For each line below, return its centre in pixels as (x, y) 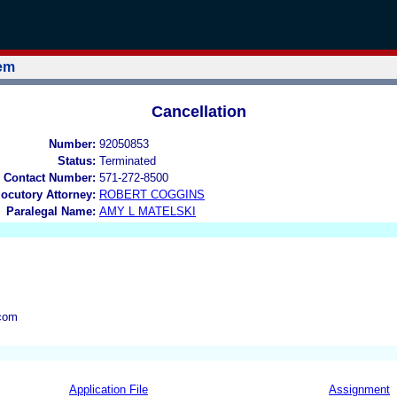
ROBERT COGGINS (152, 194)
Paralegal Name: (51, 211)
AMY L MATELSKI (148, 211)
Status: (77, 160)
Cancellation (198, 111)
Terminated (128, 160)
